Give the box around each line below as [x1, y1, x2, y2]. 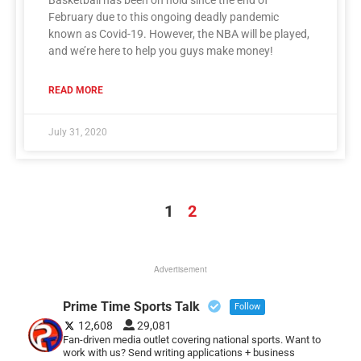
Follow [234, 301, 260, 312]
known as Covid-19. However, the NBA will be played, [48, 27, 309, 40]
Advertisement [154, 263, 207, 275]
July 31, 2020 [48, 126, 107, 138]
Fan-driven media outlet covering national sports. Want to [62, 333, 321, 346]
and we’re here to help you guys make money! [48, 44, 273, 57]
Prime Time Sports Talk [62, 298, 200, 314]
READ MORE [48, 84, 103, 96]
